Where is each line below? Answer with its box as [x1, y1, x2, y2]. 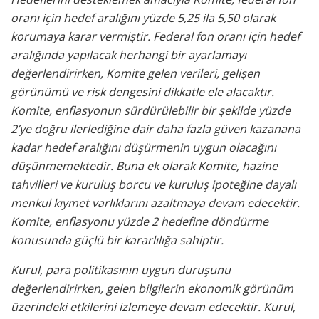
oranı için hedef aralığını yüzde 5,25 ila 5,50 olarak [11, 10, 276, 26]
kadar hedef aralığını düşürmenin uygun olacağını [11, 140, 276, 156]
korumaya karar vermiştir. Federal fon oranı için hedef [11, 28, 300, 45]
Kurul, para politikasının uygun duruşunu [11, 262, 231, 278]
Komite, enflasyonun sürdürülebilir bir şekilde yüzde [11, 103, 291, 119]
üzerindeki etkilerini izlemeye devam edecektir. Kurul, [11, 299, 296, 315]
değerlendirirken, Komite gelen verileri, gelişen [11, 66, 260, 82]
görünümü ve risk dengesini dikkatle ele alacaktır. [11, 84, 274, 100]
